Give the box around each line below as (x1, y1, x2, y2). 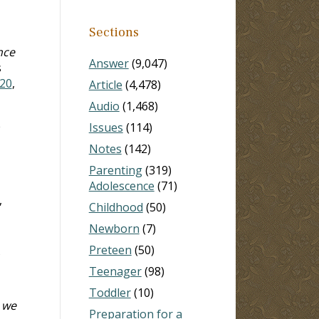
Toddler (88, 284, 131, 300)
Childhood (88, 199, 143, 215)
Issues (88, 119, 123, 135)
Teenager (88, 263, 142, 279)
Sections (88, 23, 139, 41)
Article (88, 76, 122, 93)
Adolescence (88, 177, 155, 194)
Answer (88, 55, 129, 71)
